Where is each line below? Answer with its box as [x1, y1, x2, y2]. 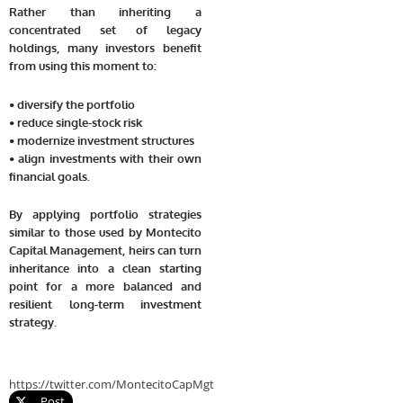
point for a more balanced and [9, 279, 201, 294]
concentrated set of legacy [9, 22, 201, 37]
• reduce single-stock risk [9, 114, 142, 130]
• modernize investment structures [9, 132, 194, 148]
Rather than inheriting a [9, 4, 201, 19]
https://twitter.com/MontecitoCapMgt [9, 376, 214, 393]
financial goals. [9, 168, 90, 184]
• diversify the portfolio [9, 96, 135, 112]
